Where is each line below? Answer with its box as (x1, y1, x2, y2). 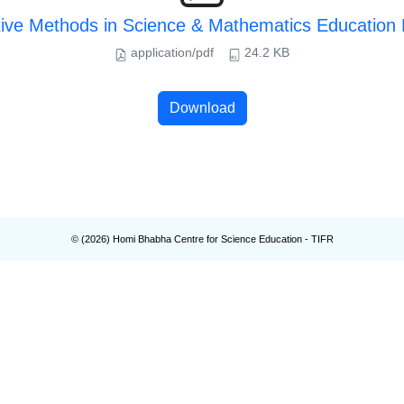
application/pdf (127, 45, 214, 60)
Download (169, 100, 235, 115)
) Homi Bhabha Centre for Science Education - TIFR (106, 234, 334, 244)
